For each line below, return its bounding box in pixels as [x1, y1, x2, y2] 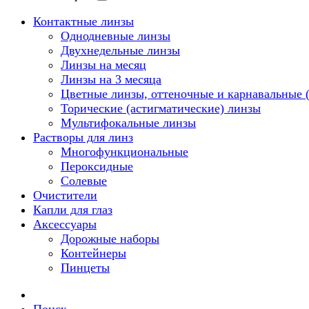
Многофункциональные [61, 145, 188, 159]
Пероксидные [61, 159, 133, 173]
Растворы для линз [33, 130, 133, 144]
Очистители [33, 188, 97, 202]
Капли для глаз [33, 203, 112, 217]
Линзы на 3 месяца [61, 72, 161, 86]
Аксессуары [33, 217, 97, 231]
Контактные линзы [33, 14, 134, 28]
